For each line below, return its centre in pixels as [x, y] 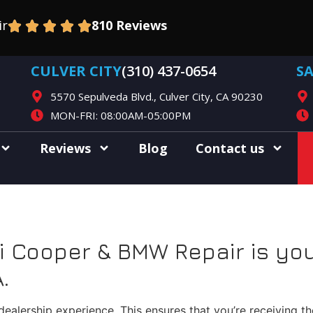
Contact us [230, 148]
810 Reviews [129, 25]
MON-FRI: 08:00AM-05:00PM [120, 115]
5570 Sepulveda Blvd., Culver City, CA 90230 [156, 96]
